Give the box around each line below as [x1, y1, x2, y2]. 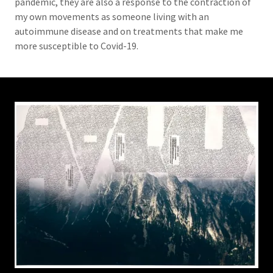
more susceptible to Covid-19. [15, 40, 140, 52]
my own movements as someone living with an [15, 10, 209, 23]
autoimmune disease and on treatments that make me [15, 25, 243, 37]
